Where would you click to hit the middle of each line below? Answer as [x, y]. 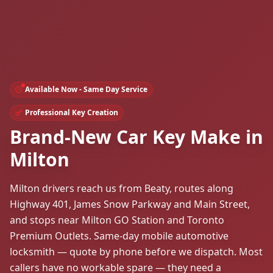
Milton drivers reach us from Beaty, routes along [122, 189]
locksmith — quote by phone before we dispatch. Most [136, 252]
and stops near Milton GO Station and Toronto [117, 220]
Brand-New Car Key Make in [136, 137]
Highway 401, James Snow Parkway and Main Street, [130, 204]
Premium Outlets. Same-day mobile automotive [119, 236]
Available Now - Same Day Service [86, 90]
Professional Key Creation [72, 113]
